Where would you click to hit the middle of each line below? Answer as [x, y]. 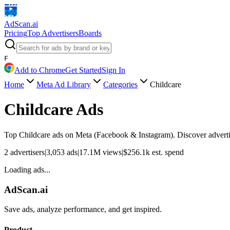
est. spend [167, 152]
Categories [120, 84]
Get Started [83, 70]
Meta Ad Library [64, 84]
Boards [90, 33]
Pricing [16, 33]
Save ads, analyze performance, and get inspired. [83, 209]
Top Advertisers [53, 33]
